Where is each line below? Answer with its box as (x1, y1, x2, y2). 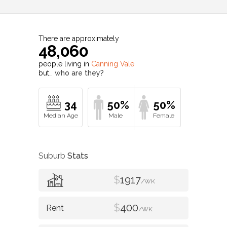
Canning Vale (91, 60, 134, 68)
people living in (39, 60, 91, 68)
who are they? (55, 69, 104, 78)
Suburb (39, 150, 67, 161)
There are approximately (39, 34, 119, 43)
